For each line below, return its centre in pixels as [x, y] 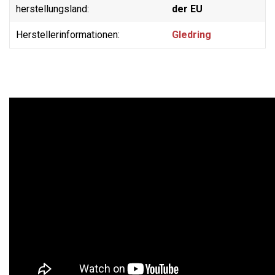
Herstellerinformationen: [68, 34]
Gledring [192, 34]
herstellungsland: [52, 9]
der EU [187, 9]
